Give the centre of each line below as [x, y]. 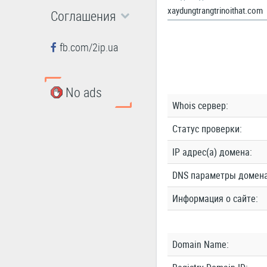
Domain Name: [200, 244]
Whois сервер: [200, 105]
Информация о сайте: [215, 198]
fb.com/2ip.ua [89, 47]
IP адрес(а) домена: [212, 152]
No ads [83, 92]
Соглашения [83, 16]
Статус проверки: [207, 129]
